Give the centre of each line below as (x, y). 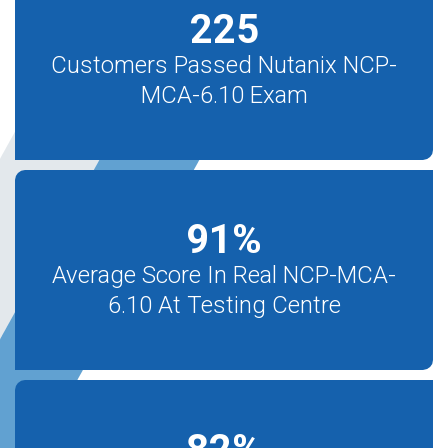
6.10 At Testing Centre (224, 305)
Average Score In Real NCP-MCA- (224, 275)
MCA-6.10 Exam (224, 95)
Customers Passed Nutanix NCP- (224, 65)
